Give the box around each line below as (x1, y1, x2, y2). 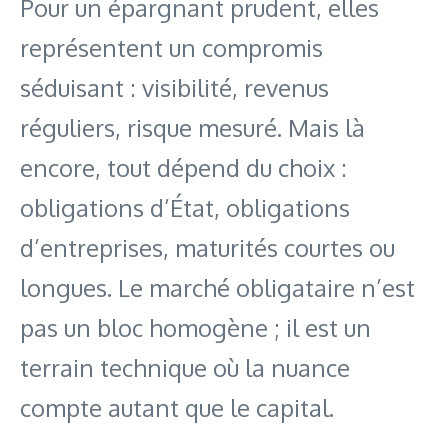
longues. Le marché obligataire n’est (20, 272, 415, 304)
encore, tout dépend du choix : (20, 152, 347, 184)
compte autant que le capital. (20, 392, 334, 424)
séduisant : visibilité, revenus (20, 72, 329, 104)
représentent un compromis (20, 32, 323, 64)
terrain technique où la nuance (20, 352, 350, 384)
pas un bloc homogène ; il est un (20, 312, 371, 344)
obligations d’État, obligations (20, 192, 350, 224)
